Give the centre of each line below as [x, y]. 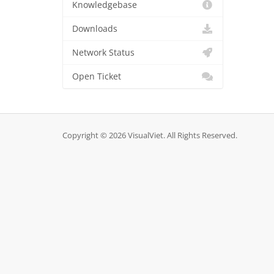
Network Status [103, 53]
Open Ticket [97, 76]
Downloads [95, 29]
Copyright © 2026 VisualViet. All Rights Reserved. [150, 135]
